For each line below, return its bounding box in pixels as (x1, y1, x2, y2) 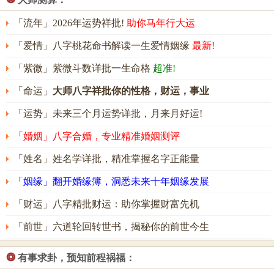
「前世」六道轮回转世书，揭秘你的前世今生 (13, 221, 209, 232)
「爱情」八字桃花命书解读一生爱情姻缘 (13, 40, 192, 51)
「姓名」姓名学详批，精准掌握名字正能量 (13, 154, 199, 164)
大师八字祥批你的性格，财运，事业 (53, 86, 209, 96)
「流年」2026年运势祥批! (13, 18, 127, 28)
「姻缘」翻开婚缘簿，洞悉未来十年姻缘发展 (13, 176, 209, 187)
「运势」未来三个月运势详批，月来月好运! (13, 108, 202, 119)
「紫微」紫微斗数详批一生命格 (13, 63, 153, 73)
